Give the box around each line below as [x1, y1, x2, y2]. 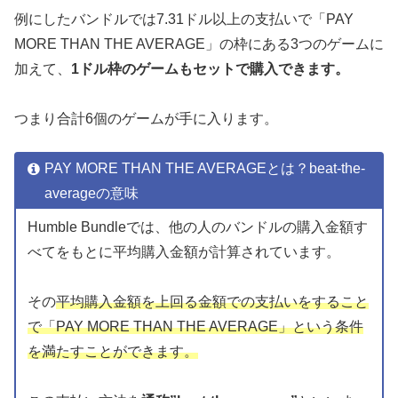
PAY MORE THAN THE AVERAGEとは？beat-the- [44, 160, 365, 176]
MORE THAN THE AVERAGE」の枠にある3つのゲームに [14, 36, 384, 52]
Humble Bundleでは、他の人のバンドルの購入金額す [27, 219, 368, 235]
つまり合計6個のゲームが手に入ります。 [14, 111, 278, 127]
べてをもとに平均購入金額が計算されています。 [27, 243, 340, 259]
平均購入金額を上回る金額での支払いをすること [55, 293, 369, 309]
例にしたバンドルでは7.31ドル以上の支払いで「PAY [14, 12, 354, 28]
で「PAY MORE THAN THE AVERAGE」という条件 [27, 318, 363, 334]
